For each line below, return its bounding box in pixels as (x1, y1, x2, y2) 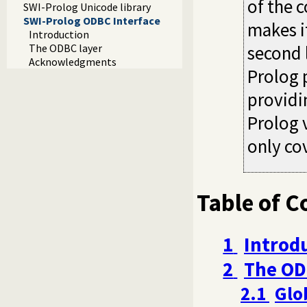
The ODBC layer (29, 41, 102, 56)
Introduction (29, 27, 89, 42)
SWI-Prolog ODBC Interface (23, 14, 160, 28)
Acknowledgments (29, 55, 116, 69)
